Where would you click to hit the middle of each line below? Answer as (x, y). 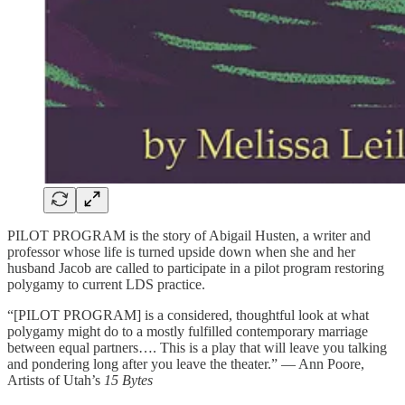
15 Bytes (128, 381)
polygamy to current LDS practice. (106, 285)
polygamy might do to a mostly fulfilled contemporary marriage (188, 332)
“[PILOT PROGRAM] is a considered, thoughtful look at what (188, 316)
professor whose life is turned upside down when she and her (181, 252)
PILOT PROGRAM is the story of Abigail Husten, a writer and (189, 236)
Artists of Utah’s (56, 381)
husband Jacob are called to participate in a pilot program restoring (196, 268)
